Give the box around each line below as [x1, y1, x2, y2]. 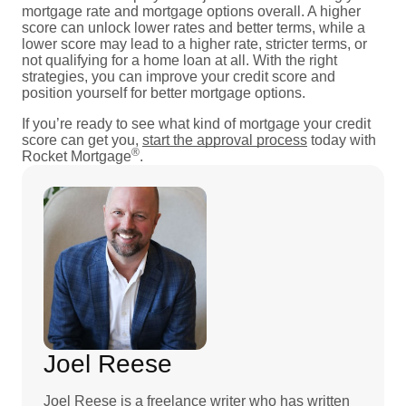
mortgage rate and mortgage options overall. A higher [22, 3, 361, 19]
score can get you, [22, 131, 142, 148]
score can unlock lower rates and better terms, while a [22, 19, 365, 35]
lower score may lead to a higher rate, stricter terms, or [22, 35, 367, 52]
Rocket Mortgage [22, 148, 131, 164]
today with [307, 131, 376, 148]
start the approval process [142, 131, 307, 148]
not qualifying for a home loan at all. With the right [22, 52, 337, 68]
